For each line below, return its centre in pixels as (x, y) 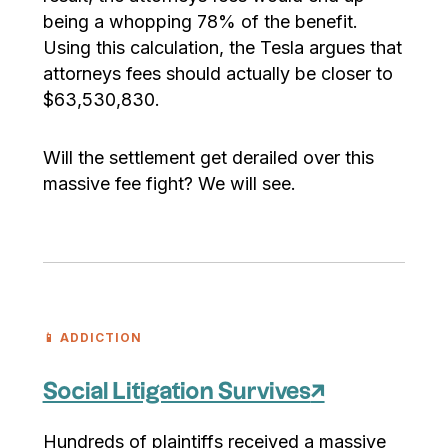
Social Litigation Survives (176, 391)
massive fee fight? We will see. (169, 184)
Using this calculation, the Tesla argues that (222, 48)
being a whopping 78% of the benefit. (200, 22)
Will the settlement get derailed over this (208, 158)
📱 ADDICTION (92, 337)
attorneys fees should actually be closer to (217, 74)
